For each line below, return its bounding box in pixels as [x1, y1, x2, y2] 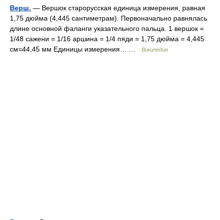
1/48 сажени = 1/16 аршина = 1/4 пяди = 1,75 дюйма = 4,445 [10, 35, 204, 43]
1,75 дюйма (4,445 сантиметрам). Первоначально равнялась [10, 14, 207, 22]
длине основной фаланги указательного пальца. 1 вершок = [10, 25, 204, 32]
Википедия [141, 47, 168, 53]
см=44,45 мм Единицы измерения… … [10, 45, 141, 53]
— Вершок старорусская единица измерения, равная [31, 4, 205, 12]
